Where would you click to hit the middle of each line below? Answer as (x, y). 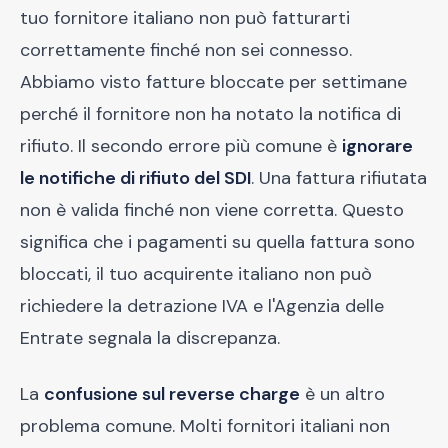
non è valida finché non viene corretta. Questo (212, 210)
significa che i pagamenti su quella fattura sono (217, 242)
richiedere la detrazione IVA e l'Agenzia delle (202, 306)
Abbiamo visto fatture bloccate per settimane (213, 82)
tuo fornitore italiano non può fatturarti (185, 18)
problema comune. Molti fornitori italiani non (205, 426)
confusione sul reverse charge (172, 394)
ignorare (377, 146)
